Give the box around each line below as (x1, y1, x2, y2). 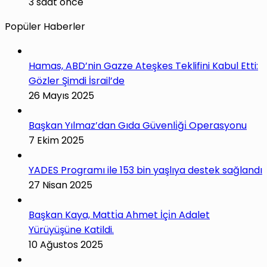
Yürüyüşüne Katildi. (29, 223, 114, 237)
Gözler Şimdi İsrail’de (29, 74, 125, 88)
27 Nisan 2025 (29, 178, 92, 193)
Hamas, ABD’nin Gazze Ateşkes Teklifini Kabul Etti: (29, 59, 258, 73)
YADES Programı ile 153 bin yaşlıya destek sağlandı (29, 163, 262, 178)
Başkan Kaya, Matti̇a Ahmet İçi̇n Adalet (29, 208, 210, 222)
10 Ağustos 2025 (29, 238, 103, 252)
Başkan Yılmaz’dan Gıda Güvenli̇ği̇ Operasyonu (29, 119, 247, 133)
